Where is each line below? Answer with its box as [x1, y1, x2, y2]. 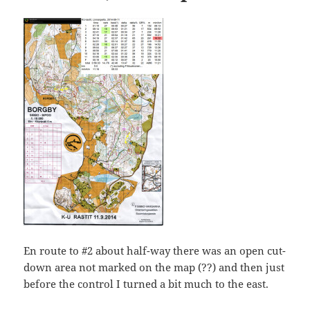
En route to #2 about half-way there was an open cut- [24, 243, 286, 257]
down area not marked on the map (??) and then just [24, 259, 285, 274]
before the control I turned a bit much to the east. [24, 276, 269, 291]
